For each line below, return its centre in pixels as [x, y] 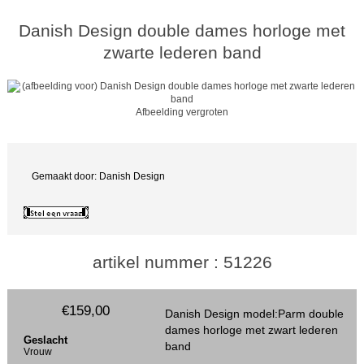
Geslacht [46, 340]
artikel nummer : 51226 [182, 262]
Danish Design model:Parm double [254, 314]
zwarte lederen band [182, 52]
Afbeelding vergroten [182, 111]
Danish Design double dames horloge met [182, 30]
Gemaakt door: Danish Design [99, 176]
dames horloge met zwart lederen [251, 330]
